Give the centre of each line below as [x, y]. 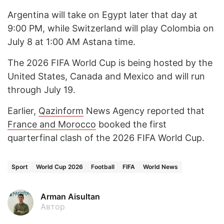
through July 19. [41, 90]
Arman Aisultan [70, 197]
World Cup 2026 [59, 167]
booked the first [131, 124]
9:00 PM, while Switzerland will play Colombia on [111, 28]
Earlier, [23, 111]
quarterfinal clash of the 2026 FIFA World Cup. [106, 138]
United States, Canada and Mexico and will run [106, 76]
